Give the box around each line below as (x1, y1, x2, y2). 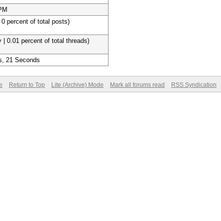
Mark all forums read (110, 81, 165, 88)
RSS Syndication (171, 81, 217, 88)
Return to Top (9, 81, 45, 88)
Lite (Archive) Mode (51, 81, 104, 88)
